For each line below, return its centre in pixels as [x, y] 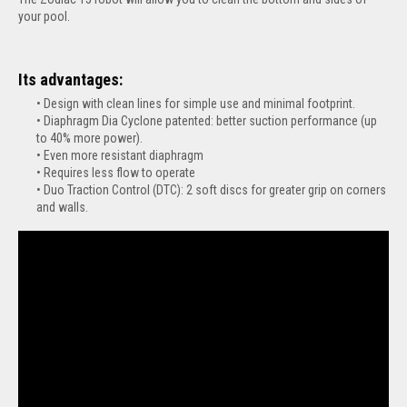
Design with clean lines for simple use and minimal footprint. [199, 103]
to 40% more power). [89, 138]
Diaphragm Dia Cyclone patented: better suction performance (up [210, 120]
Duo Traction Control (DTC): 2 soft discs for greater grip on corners [215, 189]
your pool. [44, 16]
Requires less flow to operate [119, 172]
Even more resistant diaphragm [124, 155]
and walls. [62, 207]
